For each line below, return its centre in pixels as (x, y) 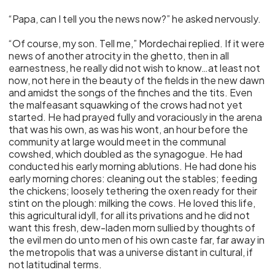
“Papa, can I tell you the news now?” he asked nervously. (135, 19)
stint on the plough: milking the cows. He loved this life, (132, 203)
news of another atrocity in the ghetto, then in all (119, 56)
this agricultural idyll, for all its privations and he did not (130, 215)
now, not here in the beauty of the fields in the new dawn (137, 80)
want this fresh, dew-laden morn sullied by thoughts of (132, 227)
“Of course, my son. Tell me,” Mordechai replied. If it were (137, 43)
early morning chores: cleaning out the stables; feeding (133, 178)
